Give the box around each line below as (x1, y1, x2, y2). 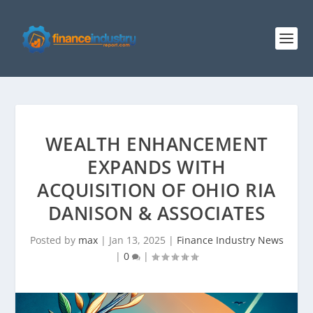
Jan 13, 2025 (108, 233, 166, 247)
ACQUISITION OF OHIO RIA (37, 177, 276, 203)
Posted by (29, 233, 78, 247)
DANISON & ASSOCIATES (48, 201, 265, 226)
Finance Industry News (176, 233, 284, 247)
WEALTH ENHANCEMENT (45, 131, 268, 156)
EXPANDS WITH (87, 154, 226, 180)
